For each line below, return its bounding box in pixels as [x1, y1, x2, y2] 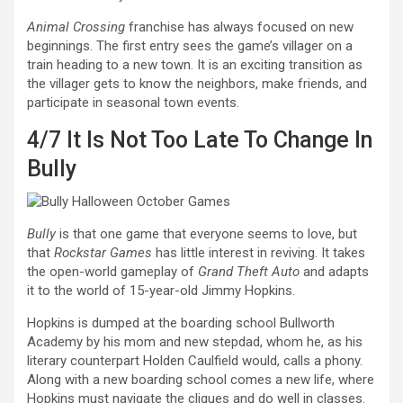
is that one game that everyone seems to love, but [56, 226, 357, 243]
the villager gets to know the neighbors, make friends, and [27, 76, 367, 93]
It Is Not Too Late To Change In [67, 127, 372, 154]
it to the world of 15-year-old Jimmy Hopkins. [27, 282, 295, 300]
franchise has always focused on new [125, 19, 354, 36]
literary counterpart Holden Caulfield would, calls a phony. [27, 353, 363, 370]
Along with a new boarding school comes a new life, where [27, 372, 374, 389]
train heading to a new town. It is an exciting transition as [27, 57, 363, 74]
